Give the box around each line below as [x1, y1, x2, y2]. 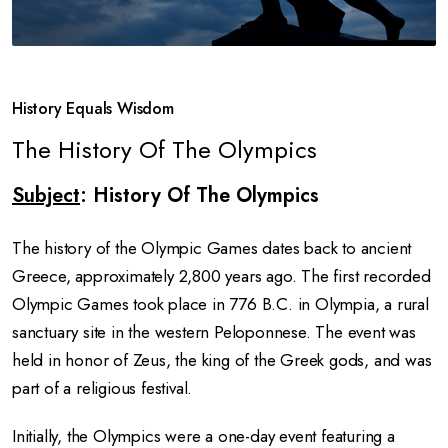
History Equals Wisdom [12, 97, 174, 120]
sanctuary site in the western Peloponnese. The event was [12, 320, 416, 344]
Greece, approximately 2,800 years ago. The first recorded [12, 264, 431, 288]
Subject [12, 181, 80, 210]
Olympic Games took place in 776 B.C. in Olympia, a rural [12, 292, 429, 316]
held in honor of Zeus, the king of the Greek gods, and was [12, 348, 432, 372]
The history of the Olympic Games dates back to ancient [12, 236, 412, 260]
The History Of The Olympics [12, 132, 317, 167]
